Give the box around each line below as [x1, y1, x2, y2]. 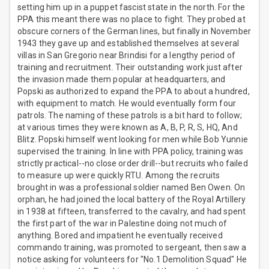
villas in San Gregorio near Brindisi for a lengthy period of [17, 50, 235, 61]
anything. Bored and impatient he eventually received [17, 231, 223, 241]
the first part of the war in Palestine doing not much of [17, 219, 228, 229]
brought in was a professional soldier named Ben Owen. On [17, 183, 246, 193]
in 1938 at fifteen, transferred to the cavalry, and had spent [17, 207, 246, 217]
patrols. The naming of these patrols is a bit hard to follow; [17, 110, 243, 121]
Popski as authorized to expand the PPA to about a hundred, [17, 86, 250, 97]
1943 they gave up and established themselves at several [17, 38, 240, 49]
